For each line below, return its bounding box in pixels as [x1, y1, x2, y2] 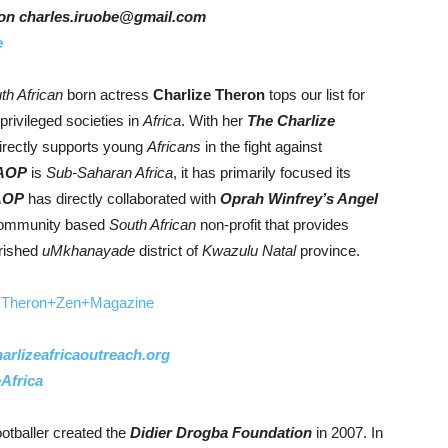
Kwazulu [202, 242, 258, 259]
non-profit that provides [196, 216, 349, 233]
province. [296, 242, 360, 259]
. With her [181, 112, 247, 129]
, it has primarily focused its [173, 164, 351, 181]
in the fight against [201, 138, 322, 155]
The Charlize [247, 112, 335, 129]
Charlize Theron [153, 86, 265, 103]
